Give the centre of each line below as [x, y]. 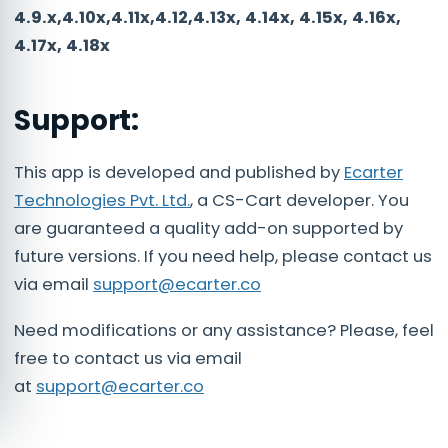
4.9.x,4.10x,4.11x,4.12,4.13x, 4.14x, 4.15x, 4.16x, [207, 18]
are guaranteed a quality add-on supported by [208, 229]
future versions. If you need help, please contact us [223, 257]
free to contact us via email [128, 359]
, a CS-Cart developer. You [299, 201]
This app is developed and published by [179, 173]
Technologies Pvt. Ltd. [102, 201]
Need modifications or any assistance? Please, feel [224, 331]
